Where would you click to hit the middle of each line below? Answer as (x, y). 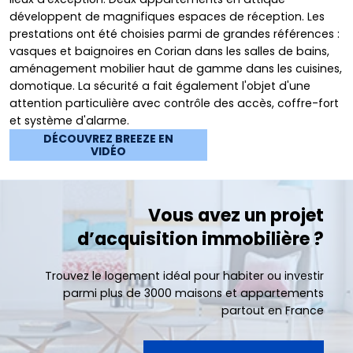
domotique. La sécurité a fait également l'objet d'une (160, 85)
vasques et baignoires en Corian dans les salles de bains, (169, 51)
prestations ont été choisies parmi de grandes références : (175, 33)
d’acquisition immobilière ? (200, 239)
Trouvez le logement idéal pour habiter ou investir (184, 275)
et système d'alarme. (72, 120)
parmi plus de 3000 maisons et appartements (193, 293)
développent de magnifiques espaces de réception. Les (167, 16)
